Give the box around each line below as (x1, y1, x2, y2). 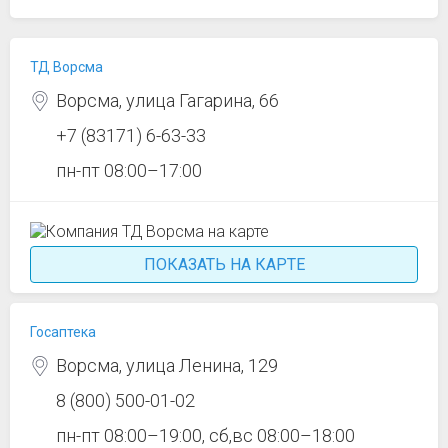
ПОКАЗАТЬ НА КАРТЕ (143, 255, 305, 274)
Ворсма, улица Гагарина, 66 (56, 90, 279, 111)
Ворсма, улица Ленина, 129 (56, 355, 278, 376)
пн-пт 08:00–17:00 (56, 160, 202, 181)
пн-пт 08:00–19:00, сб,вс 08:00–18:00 (56, 425, 355, 446)
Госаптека (30, 324, 96, 340)
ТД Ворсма (30, 59, 103, 75)
